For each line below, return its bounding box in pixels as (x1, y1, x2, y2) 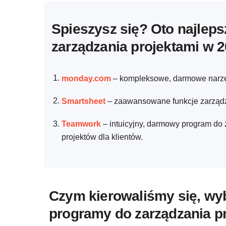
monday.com (62, 74, 111, 83)
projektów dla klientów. (62, 132, 143, 141)
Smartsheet (62, 96, 105, 105)
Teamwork (62, 119, 101, 128)
